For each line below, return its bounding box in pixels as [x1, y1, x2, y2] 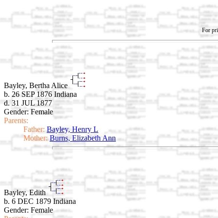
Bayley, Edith [4, 188, 48, 197]
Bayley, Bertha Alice [4, 81, 70, 90]
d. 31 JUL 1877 [4, 99, 52, 108]
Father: [23, 125, 45, 134]
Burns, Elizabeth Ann [50, 134, 116, 143]
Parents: [4, 116, 28, 125]
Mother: [23, 134, 48, 143]
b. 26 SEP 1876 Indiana [4, 90, 77, 99]
